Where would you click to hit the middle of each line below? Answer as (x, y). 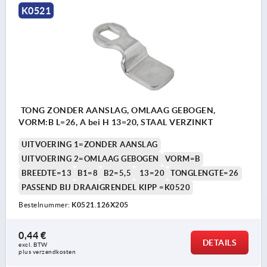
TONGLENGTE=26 (205, 173)
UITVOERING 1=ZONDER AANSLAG (90, 144)
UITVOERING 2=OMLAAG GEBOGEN (90, 159)
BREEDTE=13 (46, 173)
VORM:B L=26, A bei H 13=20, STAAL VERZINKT (116, 122)
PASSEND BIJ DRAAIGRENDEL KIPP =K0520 (106, 187)
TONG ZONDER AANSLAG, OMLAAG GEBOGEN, (117, 110)
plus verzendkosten (47, 252)
